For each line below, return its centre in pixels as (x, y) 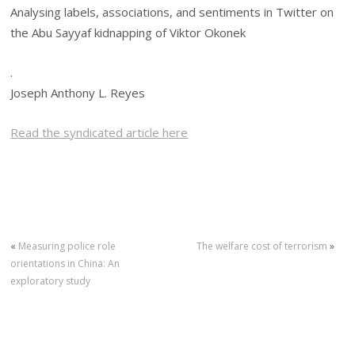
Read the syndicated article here (99, 133)
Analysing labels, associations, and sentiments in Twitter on (172, 11)
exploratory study (51, 281)
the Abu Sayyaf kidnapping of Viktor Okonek (128, 32)
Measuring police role (67, 246)
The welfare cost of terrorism (261, 246)
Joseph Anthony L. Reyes (78, 93)
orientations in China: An (65, 264)
